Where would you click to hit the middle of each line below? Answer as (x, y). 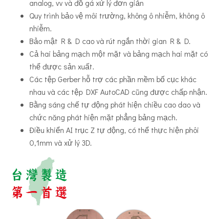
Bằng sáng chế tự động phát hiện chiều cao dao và (115, 105)
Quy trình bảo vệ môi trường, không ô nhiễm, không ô (117, 16)
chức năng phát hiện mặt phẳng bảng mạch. (103, 117)
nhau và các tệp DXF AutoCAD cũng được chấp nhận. (118, 92)
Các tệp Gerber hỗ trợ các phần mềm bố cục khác (113, 79)
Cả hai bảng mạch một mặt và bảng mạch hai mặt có (119, 54)
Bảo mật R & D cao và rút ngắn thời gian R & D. (110, 41)
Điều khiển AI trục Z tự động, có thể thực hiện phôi (114, 130)
